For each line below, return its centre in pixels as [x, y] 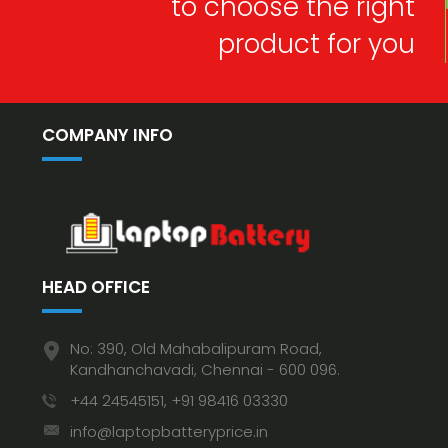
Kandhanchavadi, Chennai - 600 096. [205, 370]
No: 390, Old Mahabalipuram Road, [196, 349]
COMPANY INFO [107, 135]
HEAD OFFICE [96, 287]
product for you [316, 44]
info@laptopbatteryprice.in [169, 432]
